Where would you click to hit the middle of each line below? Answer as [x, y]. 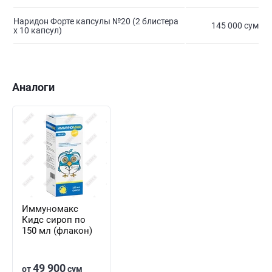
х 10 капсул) [38, 31]
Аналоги [33, 87]
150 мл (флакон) [57, 231]
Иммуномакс [50, 209]
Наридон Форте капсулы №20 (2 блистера [96, 22]
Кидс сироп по [54, 220]
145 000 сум [235, 26]
